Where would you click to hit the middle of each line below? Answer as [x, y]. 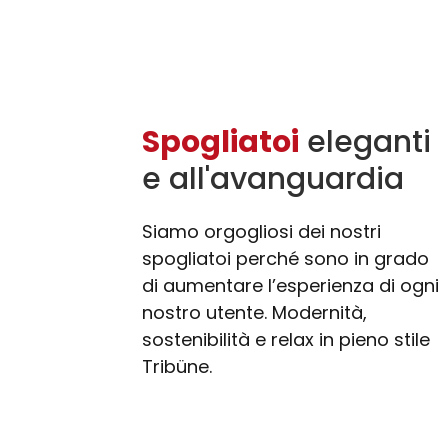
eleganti [365, 142]
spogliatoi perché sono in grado [285, 259]
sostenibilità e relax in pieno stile [286, 340]
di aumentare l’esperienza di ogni [290, 286]
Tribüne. [177, 367]
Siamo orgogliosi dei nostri [261, 232]
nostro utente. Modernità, [254, 313]
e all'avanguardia [273, 179]
